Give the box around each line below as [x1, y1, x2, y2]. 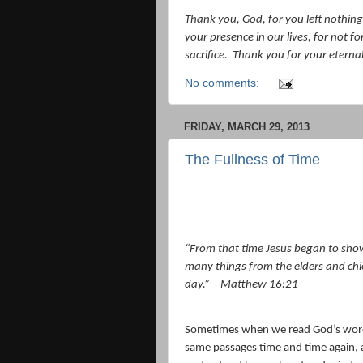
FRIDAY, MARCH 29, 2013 [184, 121, 310, 134]
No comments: [185, 77, 263, 90]
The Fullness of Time [185, 151, 320, 168]
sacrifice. [185, 49, 228, 62]
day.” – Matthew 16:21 [185, 279, 298, 292]
